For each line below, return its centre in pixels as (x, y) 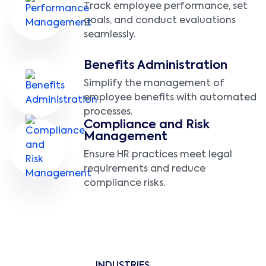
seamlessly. (110, 35)
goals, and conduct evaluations (160, 21)
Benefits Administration (156, 66)
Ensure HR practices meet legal (158, 155)
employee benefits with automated (170, 98)
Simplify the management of (154, 84)
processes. (108, 113)
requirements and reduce (145, 170)
